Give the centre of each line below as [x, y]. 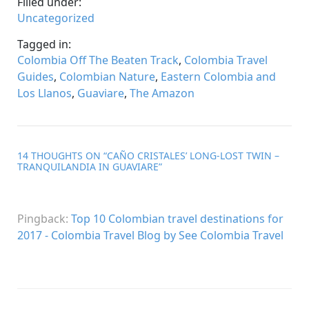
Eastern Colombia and [218, 77]
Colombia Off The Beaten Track [98, 60]
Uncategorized [56, 18]
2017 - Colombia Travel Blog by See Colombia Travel [150, 236]
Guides [36, 77]
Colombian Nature [107, 77]
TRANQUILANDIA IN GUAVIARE [88, 167]
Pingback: [44, 219]
